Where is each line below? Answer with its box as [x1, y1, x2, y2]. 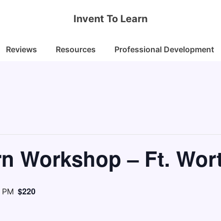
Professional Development [114, 44, 214, 54]
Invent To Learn [74, 13, 147, 25]
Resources [56, 44, 96, 54]
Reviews [6, 44, 37, 54]
